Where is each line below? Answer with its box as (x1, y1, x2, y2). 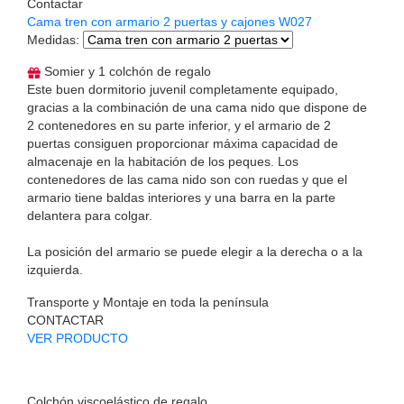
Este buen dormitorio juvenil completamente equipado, (27, 81, 338, 96)
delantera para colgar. (27, 207, 152, 223)
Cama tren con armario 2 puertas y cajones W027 (27, 14, 312, 29)
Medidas (27, 32, 76, 47)
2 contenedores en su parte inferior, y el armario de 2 (27, 117, 331, 133)
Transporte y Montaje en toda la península (27, 294, 269, 309)
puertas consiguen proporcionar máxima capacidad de (27, 135, 338, 151)
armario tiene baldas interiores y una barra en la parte (27, 189, 335, 205)
